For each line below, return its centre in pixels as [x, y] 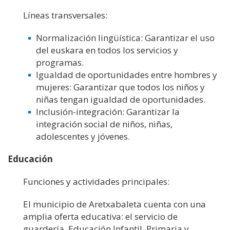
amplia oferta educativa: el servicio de [100, 216]
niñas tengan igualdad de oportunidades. [121, 99]
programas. [60, 62]
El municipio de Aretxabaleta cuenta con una [114, 204]
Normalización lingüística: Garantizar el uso [125, 38]
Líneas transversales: [65, 15]
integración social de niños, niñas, [104, 124]
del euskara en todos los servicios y [107, 50]
